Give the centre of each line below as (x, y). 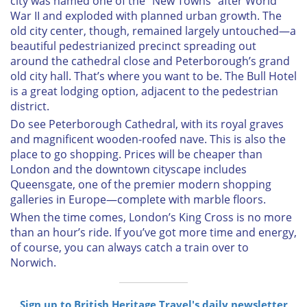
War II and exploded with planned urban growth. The (146, 15)
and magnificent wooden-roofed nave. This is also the (148, 139)
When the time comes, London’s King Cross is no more (151, 217)
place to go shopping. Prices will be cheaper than (136, 154)
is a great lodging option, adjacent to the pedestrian (144, 91)
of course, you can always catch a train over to (130, 247)
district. (30, 106)
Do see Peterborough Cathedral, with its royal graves (147, 124)
